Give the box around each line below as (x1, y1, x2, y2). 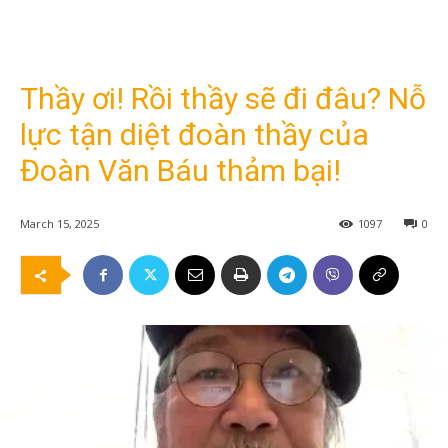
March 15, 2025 (20, 216, 99, 232)
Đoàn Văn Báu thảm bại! (20, 153, 341, 188)
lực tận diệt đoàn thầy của (20, 117, 369, 152)
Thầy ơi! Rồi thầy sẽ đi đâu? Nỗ (20, 81, 426, 116)
